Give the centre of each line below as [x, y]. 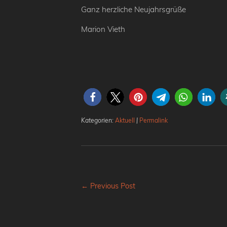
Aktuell [125, 121]
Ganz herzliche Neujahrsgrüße [134, 10]
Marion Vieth [103, 29]
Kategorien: [98, 121]
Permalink [154, 121]
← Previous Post [108, 186]
